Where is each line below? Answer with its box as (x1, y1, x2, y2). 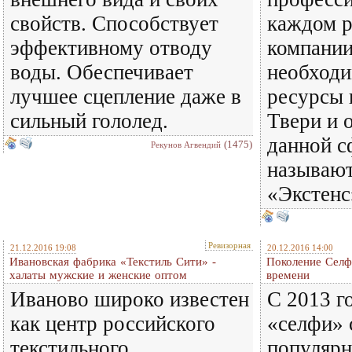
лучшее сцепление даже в (10, 85, 241, 108)
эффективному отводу (10, 36, 212, 60)
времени (266, 269, 310, 281)
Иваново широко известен (10, 288, 249, 311)
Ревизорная (208, 240, 251, 250)
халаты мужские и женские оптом (9, 269, 187, 281)
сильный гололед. (10, 109, 168, 133)
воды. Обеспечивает (10, 60, 193, 84)
